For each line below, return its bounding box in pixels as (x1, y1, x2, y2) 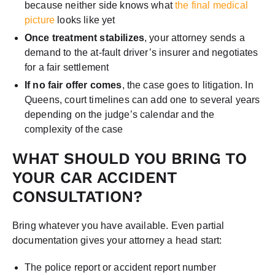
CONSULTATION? (12, 187, 142, 206)
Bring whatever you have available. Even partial (12, 220, 225, 231)
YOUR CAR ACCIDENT (12, 168, 177, 187)
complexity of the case (25, 123, 123, 134)
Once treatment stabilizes (25, 32, 144, 43)
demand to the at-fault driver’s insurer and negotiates (25, 47, 258, 58)
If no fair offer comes (25, 79, 122, 90)
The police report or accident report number (25, 261, 216, 273)
